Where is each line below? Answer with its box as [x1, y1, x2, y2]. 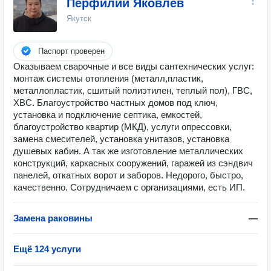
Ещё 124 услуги [13, 244, 81, 254]
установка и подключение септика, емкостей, [13, 109, 202, 120]
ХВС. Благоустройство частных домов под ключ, [13, 97, 218, 108]
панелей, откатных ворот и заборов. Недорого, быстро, [13, 170, 243, 180]
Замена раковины [13, 213, 93, 223]
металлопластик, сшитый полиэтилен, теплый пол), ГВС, [13, 85, 252, 96]
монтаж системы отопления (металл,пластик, [13, 73, 203, 83]
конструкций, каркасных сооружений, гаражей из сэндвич [13, 158, 253, 168]
